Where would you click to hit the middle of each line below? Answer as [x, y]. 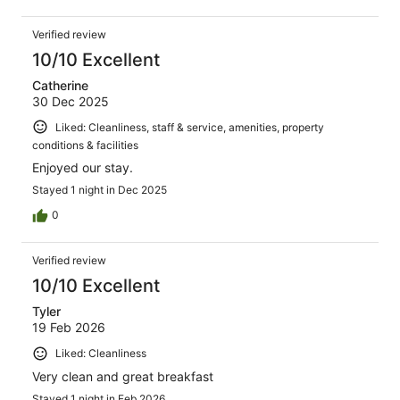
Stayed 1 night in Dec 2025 [100, 190]
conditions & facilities [85, 146]
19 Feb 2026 [69, 328]
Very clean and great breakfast [123, 376]
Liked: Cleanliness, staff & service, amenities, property [190, 127]
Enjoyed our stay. [83, 168]
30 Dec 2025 [71, 101]
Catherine [60, 85]
